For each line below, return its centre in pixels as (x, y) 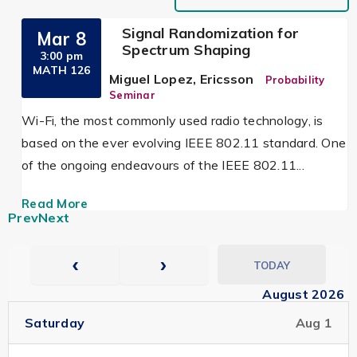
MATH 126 (62, 70)
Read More (55, 204)
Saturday (55, 323)
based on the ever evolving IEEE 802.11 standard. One (184, 143)
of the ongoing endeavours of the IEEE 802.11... (163, 165)
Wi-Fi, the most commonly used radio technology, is (173, 120)
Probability (295, 80)
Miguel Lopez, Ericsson (182, 79)
